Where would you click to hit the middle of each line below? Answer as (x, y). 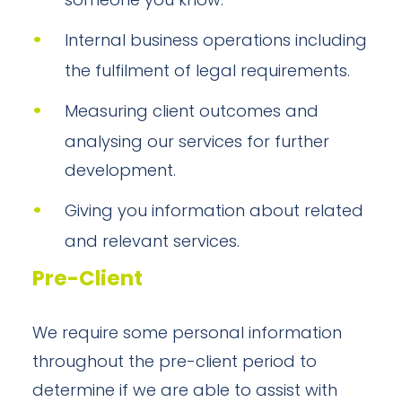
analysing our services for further (197, 143)
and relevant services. (152, 243)
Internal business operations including (216, 42)
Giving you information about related (214, 212)
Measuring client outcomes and (192, 113)
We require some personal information (187, 334)
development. (120, 172)
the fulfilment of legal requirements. (207, 72)
